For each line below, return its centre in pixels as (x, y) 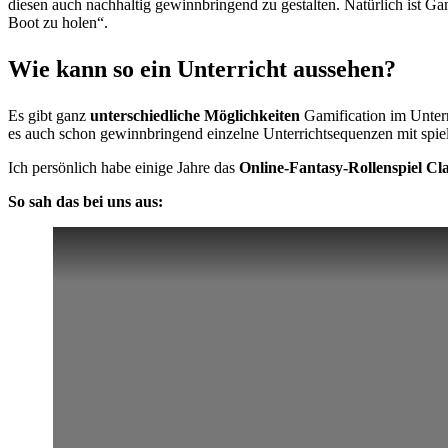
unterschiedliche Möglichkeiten (197, 116)
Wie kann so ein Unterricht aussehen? (202, 69)
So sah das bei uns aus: (85, 202)
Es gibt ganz (49, 116)
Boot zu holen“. (58, 23)
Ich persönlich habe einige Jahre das (123, 168)
